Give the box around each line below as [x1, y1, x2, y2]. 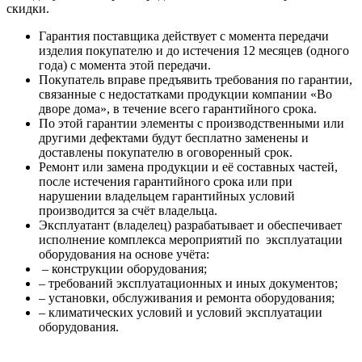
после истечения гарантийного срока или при [39, 175, 293, 189]
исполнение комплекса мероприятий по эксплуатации [39, 233, 343, 247]
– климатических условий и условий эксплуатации [39, 305, 322, 320]
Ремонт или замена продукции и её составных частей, [39, 160, 338, 175]
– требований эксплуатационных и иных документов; [39, 276, 338, 291]
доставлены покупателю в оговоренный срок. [39, 145, 293, 160]
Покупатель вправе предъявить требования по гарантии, [39, 73, 352, 87]
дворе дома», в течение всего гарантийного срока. [39, 102, 317, 116]
